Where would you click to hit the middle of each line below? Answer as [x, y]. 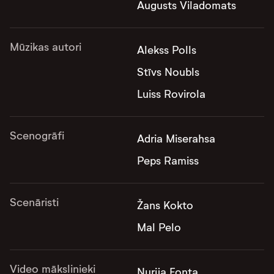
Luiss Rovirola [171, 94]
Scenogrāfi [37, 136]
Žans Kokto [165, 206]
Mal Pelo [159, 228]
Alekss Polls [167, 50]
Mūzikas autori [46, 47]
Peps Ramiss [168, 161]
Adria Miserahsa [176, 139]
